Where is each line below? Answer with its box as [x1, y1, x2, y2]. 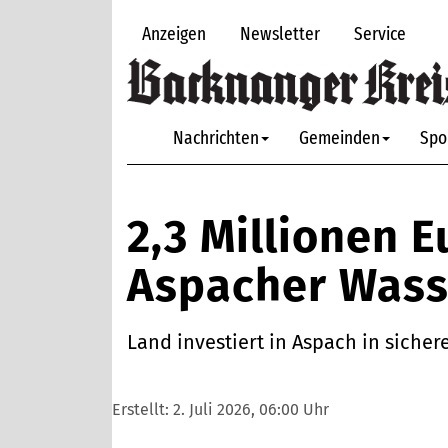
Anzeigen [142, 22, 206, 45]
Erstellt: [112, 400, 173, 420]
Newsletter [240, 22, 320, 45]
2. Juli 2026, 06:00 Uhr [173, 400, 329, 420]
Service [354, 22, 406, 45]
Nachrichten [173, 126, 259, 150]
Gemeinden [299, 126, 380, 150]
